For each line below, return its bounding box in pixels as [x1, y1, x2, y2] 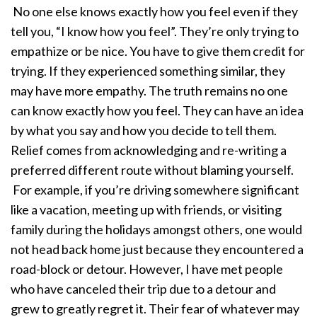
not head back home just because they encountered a [11, 241, 304, 257]
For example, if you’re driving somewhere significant [11, 182, 299, 197]
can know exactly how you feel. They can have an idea [11, 103, 304, 118]
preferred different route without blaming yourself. [11, 162, 294, 178]
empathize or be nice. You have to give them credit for [11, 43, 305, 59]
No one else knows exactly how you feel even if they [11, 4, 298, 19]
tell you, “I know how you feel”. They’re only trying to [11, 23, 299, 39]
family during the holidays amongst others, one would [11, 221, 302, 237]
